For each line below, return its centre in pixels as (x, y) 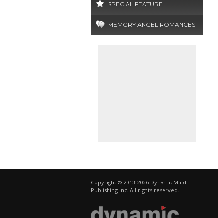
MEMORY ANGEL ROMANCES (152, 25)
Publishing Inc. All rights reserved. (135, 190)
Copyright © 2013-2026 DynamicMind (139, 182)
